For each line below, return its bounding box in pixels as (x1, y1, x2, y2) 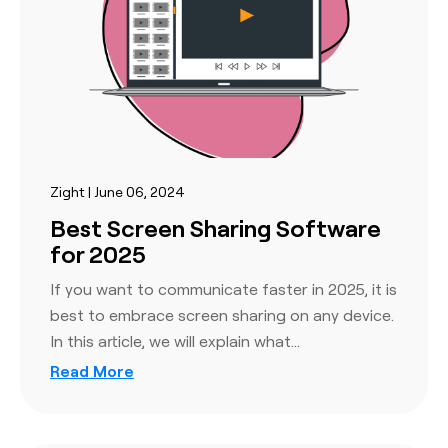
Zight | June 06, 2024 (50, 182, 185, 200)
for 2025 (50, 237, 146, 269)
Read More (50, 360, 134, 381)
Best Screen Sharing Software (50, 211, 381, 243)
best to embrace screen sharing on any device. (50, 304, 394, 325)
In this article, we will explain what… (50, 330, 300, 351)
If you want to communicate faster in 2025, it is (50, 278, 397, 299)
